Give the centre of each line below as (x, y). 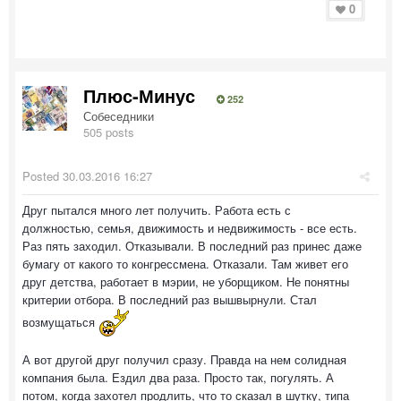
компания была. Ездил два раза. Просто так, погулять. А (178, 377)
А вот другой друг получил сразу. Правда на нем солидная (184, 359)
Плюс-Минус (139, 95)
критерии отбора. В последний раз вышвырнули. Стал (170, 299)
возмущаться (60, 322)
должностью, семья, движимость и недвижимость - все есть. (190, 228)
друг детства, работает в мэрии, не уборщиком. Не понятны (186, 282)
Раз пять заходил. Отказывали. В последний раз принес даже (192, 246)
